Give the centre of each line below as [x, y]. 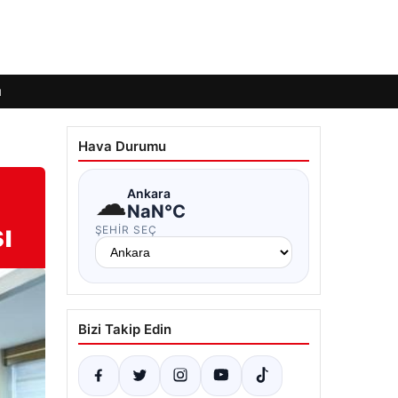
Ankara [148, 193]
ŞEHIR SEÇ [126, 230]
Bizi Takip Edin [124, 329]
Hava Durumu [122, 146]
